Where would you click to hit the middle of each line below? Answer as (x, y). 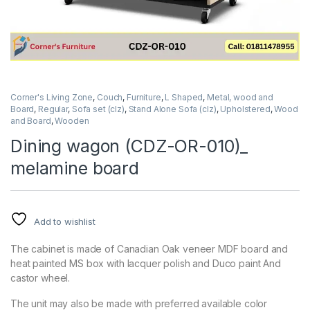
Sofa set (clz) (98, 109)
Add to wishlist (64, 222)
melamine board (75, 168)
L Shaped (184, 98)
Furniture (144, 98)
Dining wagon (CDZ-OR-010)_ (129, 146)
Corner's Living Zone (52, 98)
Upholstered (245, 109)
